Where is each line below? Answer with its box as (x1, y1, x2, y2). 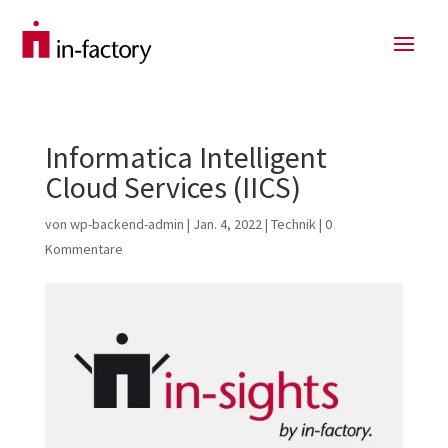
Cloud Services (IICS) (44, 167, 301, 206)
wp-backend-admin (69, 214, 184, 233)
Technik (270, 214, 316, 233)
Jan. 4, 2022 (192, 214, 262, 233)
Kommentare (44, 239, 123, 258)
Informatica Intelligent (44, 137, 327, 176)
